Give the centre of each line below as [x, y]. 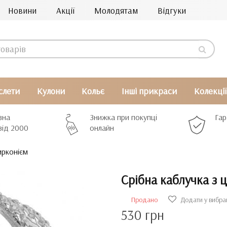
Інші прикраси [149, 91]
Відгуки [172, 10]
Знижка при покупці [124, 117]
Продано [144, 200]
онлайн [102, 128]
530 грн [143, 215]
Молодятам [116, 10]
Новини [22, 10]
